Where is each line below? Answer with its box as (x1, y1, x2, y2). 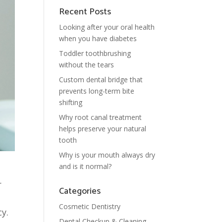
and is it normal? (59, 162, 112, 171)
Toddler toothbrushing (59, 49, 131, 58)
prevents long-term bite (59, 86, 135, 96)
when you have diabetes (59, 34, 137, 43)
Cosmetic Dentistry (59, 202, 121, 211)
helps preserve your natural (59, 124, 147, 133)
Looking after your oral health (59, 22, 155, 32)
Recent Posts (59, 4, 111, 19)
